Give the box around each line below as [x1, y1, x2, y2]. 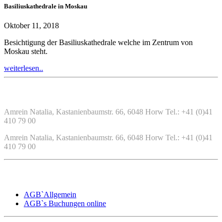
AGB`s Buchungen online [24, 199, 106, 208]
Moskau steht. [4, 47, 48, 55]
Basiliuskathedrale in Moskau [4, 2, 87, 10]
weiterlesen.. [4, 63, 43, 72]
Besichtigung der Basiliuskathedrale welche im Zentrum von [4, 38, 193, 47]
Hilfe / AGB [4, 171, 36, 179]
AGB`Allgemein [24, 190, 76, 199]
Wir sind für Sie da [4, 88, 68, 97]
